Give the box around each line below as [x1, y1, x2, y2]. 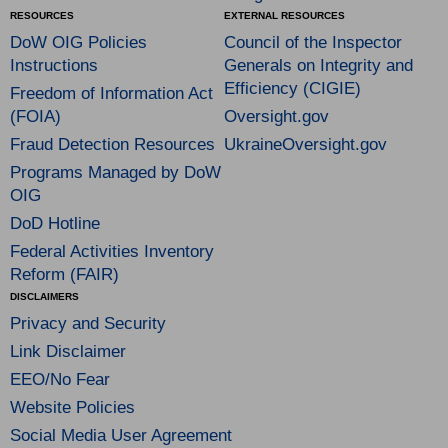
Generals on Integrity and [224, 56, 413, 75]
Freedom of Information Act [10, 84, 213, 103]
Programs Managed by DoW [10, 163, 221, 182]
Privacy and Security [10, 314, 166, 333]
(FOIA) [10, 107, 61, 126]
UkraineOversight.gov [224, 135, 387, 154]
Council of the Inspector [224, 33, 402, 52]
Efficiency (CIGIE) [224, 79, 361, 98]
